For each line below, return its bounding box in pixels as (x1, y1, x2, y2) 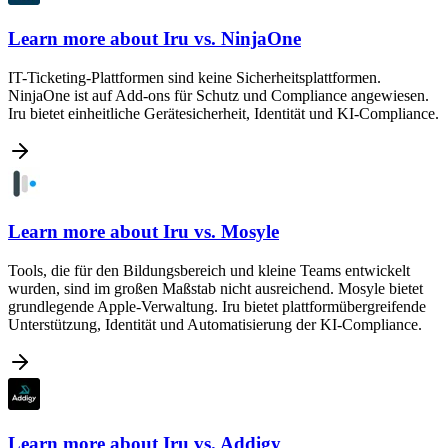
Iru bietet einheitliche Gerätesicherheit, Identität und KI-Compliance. (8, 104, 439, 122)
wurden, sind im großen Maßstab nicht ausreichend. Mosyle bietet (8, 280, 423, 298)
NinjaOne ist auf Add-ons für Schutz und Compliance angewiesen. (8, 86, 429, 104)
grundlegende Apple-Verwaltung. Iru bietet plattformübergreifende (8, 298, 426, 316)
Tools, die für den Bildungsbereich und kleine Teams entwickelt (8, 262, 410, 280)
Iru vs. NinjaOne (158, 27, 301, 49)
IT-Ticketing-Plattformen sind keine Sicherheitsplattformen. (8, 68, 381, 86)
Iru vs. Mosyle (158, 221, 279, 243)
